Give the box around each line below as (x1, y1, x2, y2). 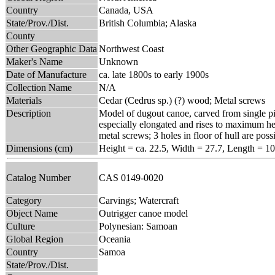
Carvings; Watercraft (99, 195, 179, 206)
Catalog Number (6, 172, 71, 183)
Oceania (99, 233, 131, 244)
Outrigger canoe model (99, 207, 188, 219)
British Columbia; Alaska (99, 17, 196, 28)
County (6, 30, 35, 41)
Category (6, 195, 42, 206)
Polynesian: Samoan (99, 220, 177, 231)
